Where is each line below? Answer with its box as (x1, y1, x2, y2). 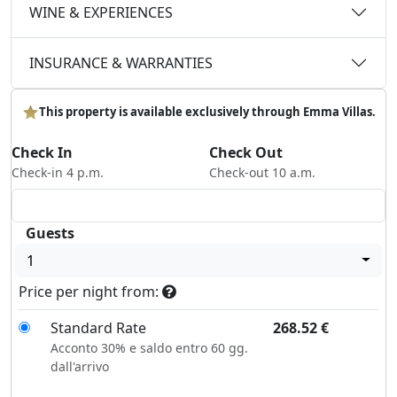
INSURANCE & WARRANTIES (29, 52, 213, 73)
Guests (26, 222, 74, 243)
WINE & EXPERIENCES (29, 2, 173, 22)
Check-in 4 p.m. (12, 163, 104, 181)
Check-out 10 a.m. (209, 163, 315, 181)
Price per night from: (19, 281, 162, 301)
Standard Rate (50, 317, 146, 338)
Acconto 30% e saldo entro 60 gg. (50, 339, 248, 356)
